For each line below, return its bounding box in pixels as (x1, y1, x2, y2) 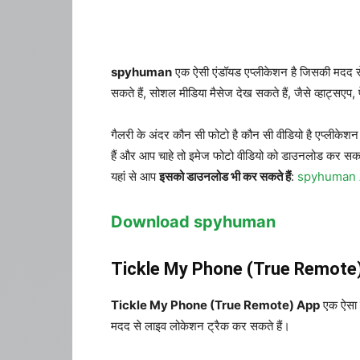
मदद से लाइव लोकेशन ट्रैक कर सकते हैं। (111, 318, 290, 333)
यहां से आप (111, 169, 159, 184)
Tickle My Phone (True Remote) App (111, 297, 320, 313)
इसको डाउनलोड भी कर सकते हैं (159, 169, 291, 184)
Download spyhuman (111, 212, 276, 231)
